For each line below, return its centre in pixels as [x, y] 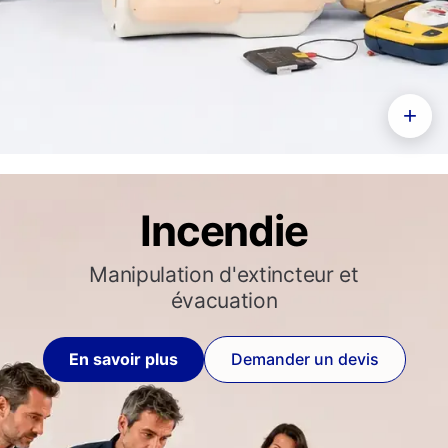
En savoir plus [123, 359]
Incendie [224, 230]
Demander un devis [304, 359]
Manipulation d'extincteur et [224, 274]
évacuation [224, 300]
